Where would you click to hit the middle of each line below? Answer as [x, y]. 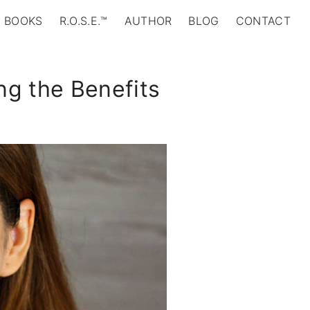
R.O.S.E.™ [83, 20]
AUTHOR [148, 20]
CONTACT [263, 20]
